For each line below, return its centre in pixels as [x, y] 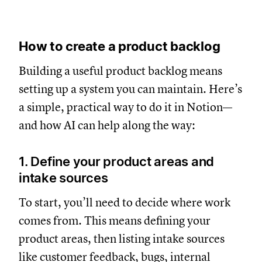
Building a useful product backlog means [120, 71]
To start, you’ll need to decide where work [125, 203]
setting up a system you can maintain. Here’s [130, 89]
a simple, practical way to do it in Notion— [125, 108]
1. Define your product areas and [116, 162]
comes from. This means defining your [115, 221]
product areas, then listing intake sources [122, 239]
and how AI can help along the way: [107, 126]
